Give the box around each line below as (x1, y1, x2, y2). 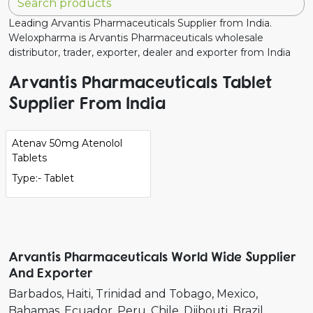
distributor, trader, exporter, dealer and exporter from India (8, 45, 291, 59)
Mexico (217, 286, 256, 300)
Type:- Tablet (12, 171, 74, 184)
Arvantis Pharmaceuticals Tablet (8, 70, 272, 92)
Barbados (8, 286, 61, 300)
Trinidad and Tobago (96, 286, 212, 300)
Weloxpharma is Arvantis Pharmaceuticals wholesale (8, 31, 263, 44)
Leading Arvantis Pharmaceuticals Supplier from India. (8, 16, 272, 29)
